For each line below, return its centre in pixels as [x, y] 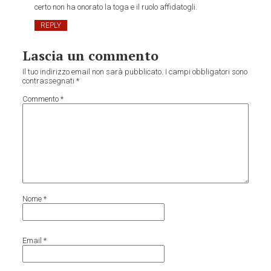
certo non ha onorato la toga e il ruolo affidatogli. [116, 7]
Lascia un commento [91, 56]
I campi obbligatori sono [207, 72]
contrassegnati [50, 81]
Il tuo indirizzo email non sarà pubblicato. [93, 72]
